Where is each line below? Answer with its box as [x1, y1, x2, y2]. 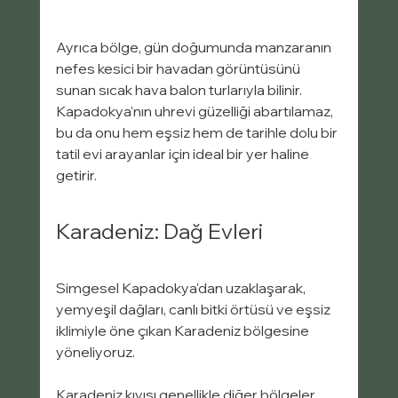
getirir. [55, 166, 97, 185]
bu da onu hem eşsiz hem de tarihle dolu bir [55, 123, 340, 142]
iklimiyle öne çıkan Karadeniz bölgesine [55, 322, 312, 340]
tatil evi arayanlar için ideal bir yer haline [55, 145, 312, 163]
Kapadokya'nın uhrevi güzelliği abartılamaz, [55, 102, 336, 121]
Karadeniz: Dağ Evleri [55, 218, 263, 245]
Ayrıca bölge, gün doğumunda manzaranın [55, 38, 334, 57]
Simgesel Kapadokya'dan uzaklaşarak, [55, 279, 308, 298]
